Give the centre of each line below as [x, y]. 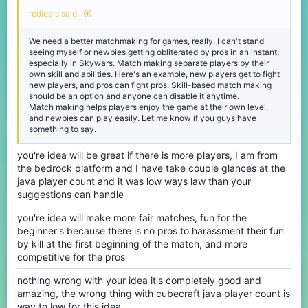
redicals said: [54, 14]
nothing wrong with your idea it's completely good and [139, 280]
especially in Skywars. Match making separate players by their [149, 63]
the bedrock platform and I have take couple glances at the [151, 168]
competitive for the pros [71, 257]
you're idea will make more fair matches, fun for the [132, 218]
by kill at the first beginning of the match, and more [132, 244]
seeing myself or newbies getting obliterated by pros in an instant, [154, 52]
